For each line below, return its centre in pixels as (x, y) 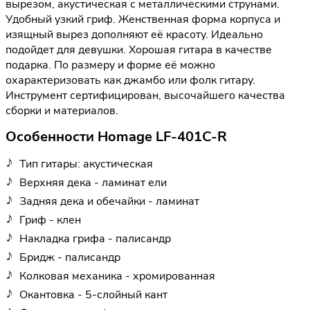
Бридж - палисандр (70, 257)
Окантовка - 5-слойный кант (93, 294)
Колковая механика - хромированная (117, 276)
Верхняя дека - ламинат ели (93, 182)
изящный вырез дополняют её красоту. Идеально (134, 35)
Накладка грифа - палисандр (95, 238)
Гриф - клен (50, 220)
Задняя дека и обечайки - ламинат (109, 201)
